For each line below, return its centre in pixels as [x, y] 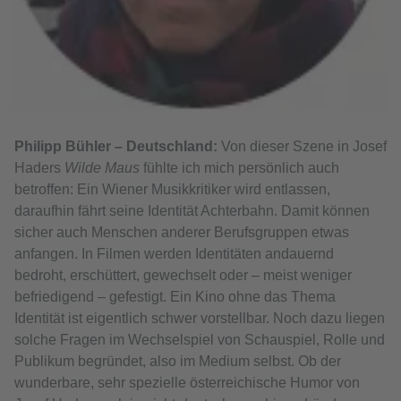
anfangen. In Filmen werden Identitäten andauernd [174, 254]
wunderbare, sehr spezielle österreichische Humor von [187, 383]
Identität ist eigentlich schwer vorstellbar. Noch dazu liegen [200, 319]
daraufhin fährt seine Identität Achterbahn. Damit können [192, 211]
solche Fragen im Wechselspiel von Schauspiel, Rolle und [200, 340]
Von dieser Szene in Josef [302, 147]
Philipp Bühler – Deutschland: [116, 147]
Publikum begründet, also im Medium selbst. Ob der [178, 362]
